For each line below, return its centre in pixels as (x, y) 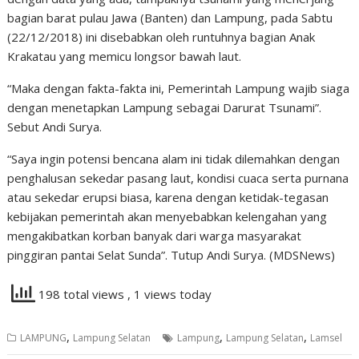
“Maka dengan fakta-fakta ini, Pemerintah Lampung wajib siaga (179, 88)
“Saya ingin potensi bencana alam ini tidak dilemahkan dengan (174, 159)
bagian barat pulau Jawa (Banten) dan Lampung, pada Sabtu (170, 18)
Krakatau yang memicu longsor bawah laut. (125, 56)
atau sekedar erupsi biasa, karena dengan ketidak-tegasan (168, 197)
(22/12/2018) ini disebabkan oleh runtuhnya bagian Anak (161, 37)
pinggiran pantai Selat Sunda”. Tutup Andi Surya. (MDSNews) (171, 255)
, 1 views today (170, 294)
